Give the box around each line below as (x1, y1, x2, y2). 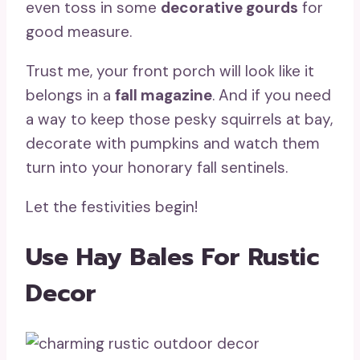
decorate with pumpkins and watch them (26, 133, 320, 154)
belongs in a (26, 85, 115, 106)
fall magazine (115, 85, 212, 106)
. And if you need (212, 85, 331, 106)
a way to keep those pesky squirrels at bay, (26, 109, 333, 130)
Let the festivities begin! (26, 197, 198, 218)
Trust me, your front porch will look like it (26, 61, 314, 82)
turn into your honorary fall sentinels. (26, 157, 288, 178)
